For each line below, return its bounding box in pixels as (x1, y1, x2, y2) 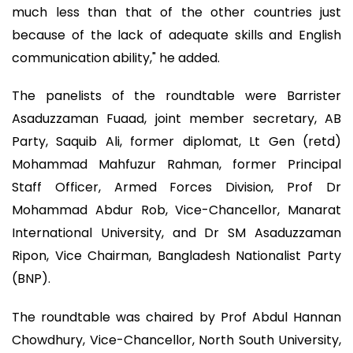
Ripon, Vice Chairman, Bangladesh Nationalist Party (12, 247, 341, 266)
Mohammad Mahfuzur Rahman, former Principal (12, 155, 341, 174)
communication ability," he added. (12, 48, 220, 67)
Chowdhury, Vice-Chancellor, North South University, (12, 330, 341, 349)
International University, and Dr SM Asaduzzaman (12, 224, 341, 243)
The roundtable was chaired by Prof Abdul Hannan (12, 307, 341, 326)
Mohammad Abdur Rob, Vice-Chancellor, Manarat (12, 201, 341, 220)
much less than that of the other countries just (12, 2, 341, 21)
